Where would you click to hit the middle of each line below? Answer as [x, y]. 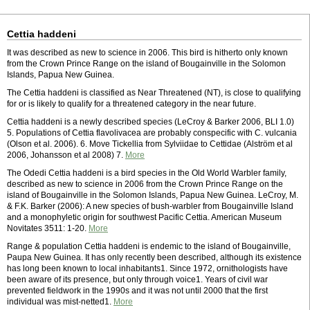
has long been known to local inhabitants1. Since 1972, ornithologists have [147, 268]
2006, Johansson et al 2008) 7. [66, 155]
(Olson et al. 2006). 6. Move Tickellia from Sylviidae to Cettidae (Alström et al [150, 144]
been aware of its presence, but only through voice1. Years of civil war [137, 280]
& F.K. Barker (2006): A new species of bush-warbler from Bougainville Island [150, 206]
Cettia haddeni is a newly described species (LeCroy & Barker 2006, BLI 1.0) [151, 122]
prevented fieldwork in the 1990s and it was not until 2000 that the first [137, 291]
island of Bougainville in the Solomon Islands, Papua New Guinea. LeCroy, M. [153, 195]
